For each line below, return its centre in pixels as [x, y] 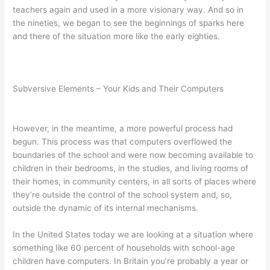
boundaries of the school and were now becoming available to [133, 155]
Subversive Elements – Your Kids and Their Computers [118, 89]
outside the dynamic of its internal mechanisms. [106, 208]
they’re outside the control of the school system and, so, [123, 195]
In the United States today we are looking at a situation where [133, 235]
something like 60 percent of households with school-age [124, 248]
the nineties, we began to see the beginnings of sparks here [129, 23]
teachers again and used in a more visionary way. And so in [128, 9]
